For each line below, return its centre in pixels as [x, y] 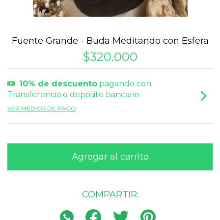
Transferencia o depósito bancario [73, 95]
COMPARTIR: [110, 194]
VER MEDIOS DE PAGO [42, 108]
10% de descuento [58, 84]
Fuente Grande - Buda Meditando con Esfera [110, 41]
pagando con [124, 84]
